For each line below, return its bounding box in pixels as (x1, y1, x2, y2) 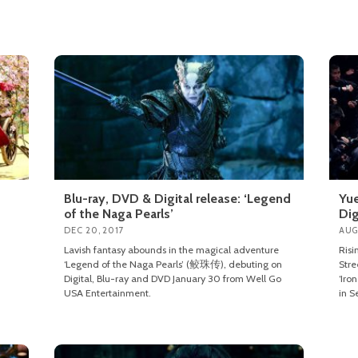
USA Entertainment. (64, 286, 152, 299)
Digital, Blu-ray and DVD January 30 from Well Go (64, 272, 282, 284)
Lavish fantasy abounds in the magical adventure (64, 243, 280, 256)
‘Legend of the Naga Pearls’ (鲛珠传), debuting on (64, 257, 283, 270)
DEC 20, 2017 (64, 224, 125, 236)
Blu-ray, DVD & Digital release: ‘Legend (64, 190, 292, 206)
